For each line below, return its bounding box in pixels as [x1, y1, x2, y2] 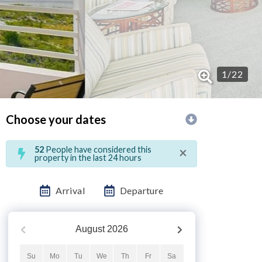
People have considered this [44, 144, 151, 155]
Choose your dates [6, 112, 106, 127]
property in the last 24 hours [35, 153, 142, 163]
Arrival [56, 185, 85, 196]
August [75, 224, 105, 235]
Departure [120, 185, 164, 196]
